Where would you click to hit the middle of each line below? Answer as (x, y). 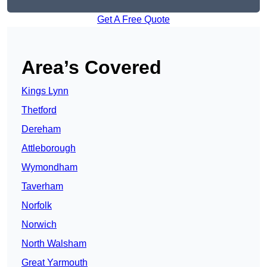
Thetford (39, 110)
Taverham (42, 187)
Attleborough (49, 148)
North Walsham (54, 244)
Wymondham (49, 167)
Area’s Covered (91, 68)
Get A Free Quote (133, 20)
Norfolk (37, 206)
